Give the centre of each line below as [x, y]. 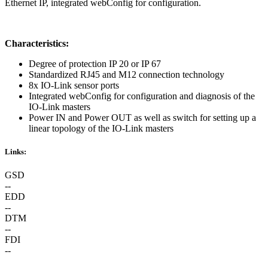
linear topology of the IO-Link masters [101, 129]
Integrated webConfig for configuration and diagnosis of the [142, 96]
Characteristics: [37, 44]
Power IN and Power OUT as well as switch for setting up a [142, 118]
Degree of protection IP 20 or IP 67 [95, 64]
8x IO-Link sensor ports [74, 86]
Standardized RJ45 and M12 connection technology [127, 75]
